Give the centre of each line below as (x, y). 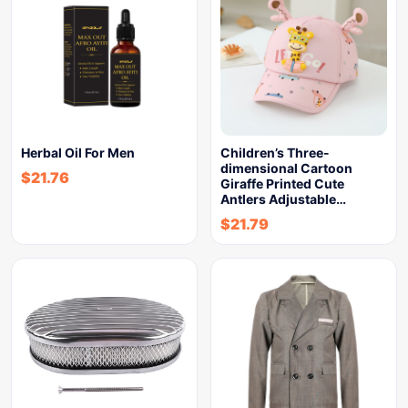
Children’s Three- (275, 153)
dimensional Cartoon (286, 168)
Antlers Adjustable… (283, 199)
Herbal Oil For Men (78, 153)
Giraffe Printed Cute (282, 184)
